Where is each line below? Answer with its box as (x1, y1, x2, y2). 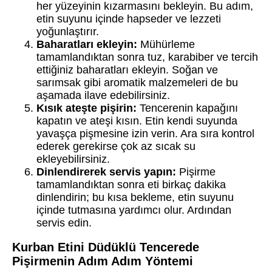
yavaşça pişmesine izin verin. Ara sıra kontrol (36, 127, 254, 140)
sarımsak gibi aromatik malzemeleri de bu (36, 76, 238, 89)
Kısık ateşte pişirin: (36, 101, 137, 114)
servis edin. (36, 216, 92, 229)
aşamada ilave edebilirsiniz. (36, 89, 170, 101)
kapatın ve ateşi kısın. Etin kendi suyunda (36, 114, 237, 127)
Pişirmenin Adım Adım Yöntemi (12, 254, 193, 268)
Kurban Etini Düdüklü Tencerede (12, 240, 199, 254)
